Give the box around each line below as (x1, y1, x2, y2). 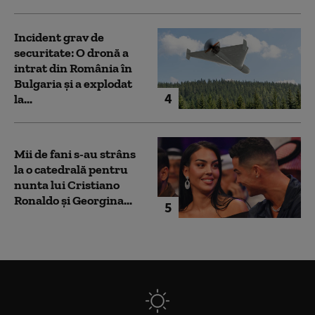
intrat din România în (14, 60, 132, 77)
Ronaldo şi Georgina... (14, 193, 132, 209)
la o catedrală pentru (14, 162, 128, 178)
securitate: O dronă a (14, 45, 129, 61)
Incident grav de (14, 30, 104, 46)
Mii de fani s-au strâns (14, 146, 136, 162)
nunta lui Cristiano (14, 177, 120, 193)
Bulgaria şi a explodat (14, 76, 132, 92)
